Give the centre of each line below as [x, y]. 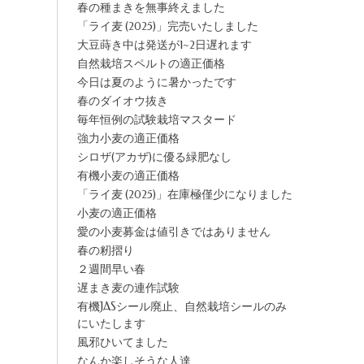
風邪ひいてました [122, 342]
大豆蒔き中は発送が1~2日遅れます [164, 45]
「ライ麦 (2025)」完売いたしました [167, 26]
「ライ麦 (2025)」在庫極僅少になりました [184, 195]
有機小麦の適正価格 [128, 176]
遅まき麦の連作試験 [128, 288]
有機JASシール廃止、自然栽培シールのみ [182, 307]
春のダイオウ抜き [122, 101]
